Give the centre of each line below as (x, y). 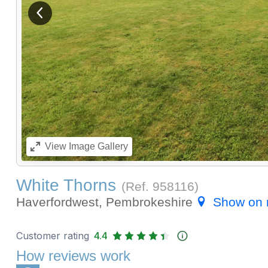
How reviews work (73, 256)
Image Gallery (97, 147)
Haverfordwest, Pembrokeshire (106, 202)
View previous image (80, 17)
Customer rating (52, 236)
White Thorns (66, 185)
